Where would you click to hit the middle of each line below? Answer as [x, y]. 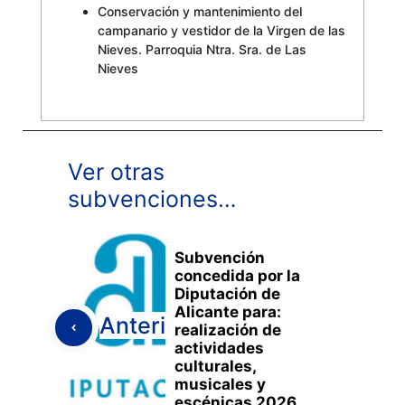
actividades [219, 348]
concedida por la [237, 275]
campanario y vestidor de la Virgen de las [221, 30]
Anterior [144, 325]
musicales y [220, 384]
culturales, [215, 366]
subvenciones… [152, 198]
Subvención [220, 257]
